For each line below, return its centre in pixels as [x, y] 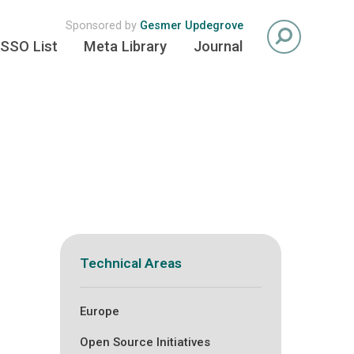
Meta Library [126, 46]
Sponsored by [102, 26]
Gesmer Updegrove [191, 26]
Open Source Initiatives [145, 342]
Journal [218, 46]
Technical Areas [130, 264]
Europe [99, 311]
